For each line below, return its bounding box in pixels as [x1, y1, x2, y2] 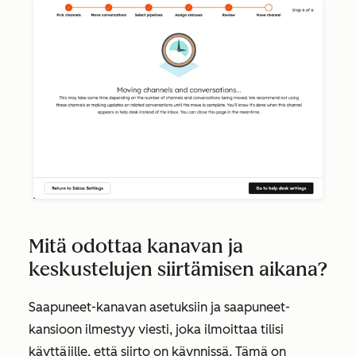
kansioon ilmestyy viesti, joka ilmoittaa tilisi [29, 321, 284, 337]
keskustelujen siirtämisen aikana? [29, 257, 327, 281]
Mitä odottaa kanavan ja [29, 234, 243, 257]
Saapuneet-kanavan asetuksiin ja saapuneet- [29, 299, 290, 315]
